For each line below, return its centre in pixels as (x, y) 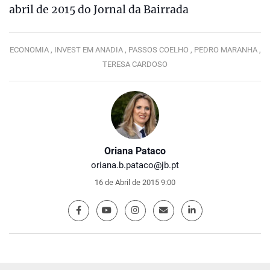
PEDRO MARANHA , (227, 50)
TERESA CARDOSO (135, 64)
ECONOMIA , (32, 50)
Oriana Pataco (135, 151)
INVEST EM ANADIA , (91, 50)
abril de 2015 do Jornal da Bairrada (99, 10)
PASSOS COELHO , (161, 50)
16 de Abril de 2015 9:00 (135, 183)
